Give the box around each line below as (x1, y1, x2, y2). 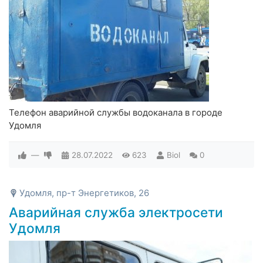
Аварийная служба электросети (9, 204, 223, 221)
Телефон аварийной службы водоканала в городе (9, 107, 222, 119)
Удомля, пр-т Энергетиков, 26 (19, 187, 149, 199)
